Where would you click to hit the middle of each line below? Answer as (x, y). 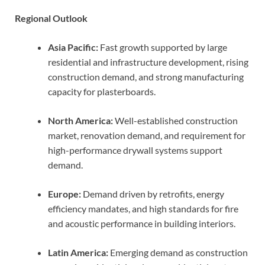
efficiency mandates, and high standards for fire (143, 208)
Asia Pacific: (73, 47)
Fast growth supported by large (163, 47)
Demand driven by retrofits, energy (153, 193)
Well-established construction (175, 120)
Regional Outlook (51, 18)
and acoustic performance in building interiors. (142, 223)
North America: (80, 120)
